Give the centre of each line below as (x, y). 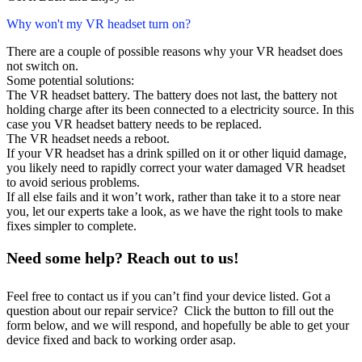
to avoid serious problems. (73, 183)
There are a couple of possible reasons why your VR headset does (175, 52)
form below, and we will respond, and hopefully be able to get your (178, 326)
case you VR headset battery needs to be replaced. (134, 124)
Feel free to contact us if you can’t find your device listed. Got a (168, 297)
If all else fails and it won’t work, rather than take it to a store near (173, 197)
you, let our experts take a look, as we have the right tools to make (175, 212)
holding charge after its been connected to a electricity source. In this (180, 110)
